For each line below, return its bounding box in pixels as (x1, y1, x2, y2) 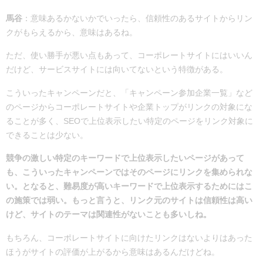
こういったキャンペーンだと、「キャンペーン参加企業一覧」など (6, 87, 252, 97)
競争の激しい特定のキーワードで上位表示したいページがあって (6, 153, 244, 163)
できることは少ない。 (6, 130, 88, 140)
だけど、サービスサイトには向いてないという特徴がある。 (6, 65, 228, 75)
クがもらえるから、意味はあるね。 (6, 28, 137, 38)
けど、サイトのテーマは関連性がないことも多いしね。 (6, 210, 211, 220)
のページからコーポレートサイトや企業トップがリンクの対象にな (6, 102, 252, 112)
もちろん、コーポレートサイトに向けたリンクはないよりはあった (6, 232, 252, 242)
